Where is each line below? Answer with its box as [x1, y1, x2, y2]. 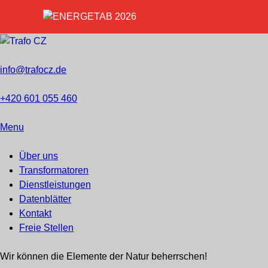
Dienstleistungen [19, 179, 91, 190]
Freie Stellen [19, 222, 74, 233]
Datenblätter [19, 193, 71, 204]
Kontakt [19, 208, 51, 218]
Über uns [19, 150, 58, 161]
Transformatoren [19, 165, 89, 175]
